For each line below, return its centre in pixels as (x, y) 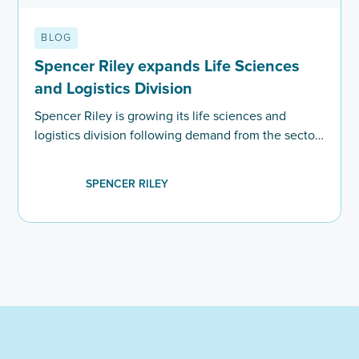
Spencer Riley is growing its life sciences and (161, 117)
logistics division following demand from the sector (177, 136)
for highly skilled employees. (115, 155)
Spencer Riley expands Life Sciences (167, 67)
